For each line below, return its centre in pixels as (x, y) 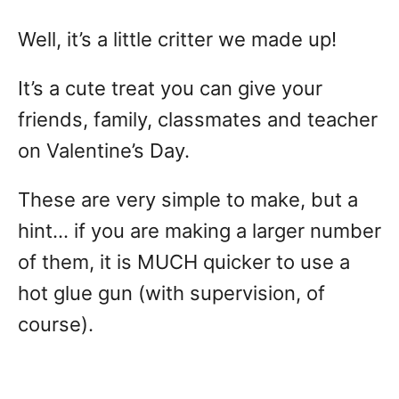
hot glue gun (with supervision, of (171, 293)
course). (58, 324)
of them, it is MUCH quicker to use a (184, 262)
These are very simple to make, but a (188, 199)
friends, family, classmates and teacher (198, 119)
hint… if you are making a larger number (199, 231)
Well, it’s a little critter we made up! (177, 39)
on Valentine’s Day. (104, 151)
